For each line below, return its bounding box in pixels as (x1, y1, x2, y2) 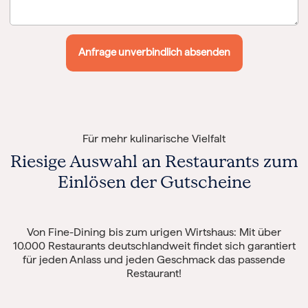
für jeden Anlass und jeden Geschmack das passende (23, 252, 285, 266)
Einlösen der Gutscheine (57, 170, 251, 192)
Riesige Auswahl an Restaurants (10, 150, 263, 172)
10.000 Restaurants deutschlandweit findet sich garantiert (12, 239, 296, 252)
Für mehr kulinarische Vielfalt (82, 131, 225, 145)
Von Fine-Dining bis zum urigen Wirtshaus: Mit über (27, 225, 281, 239)
